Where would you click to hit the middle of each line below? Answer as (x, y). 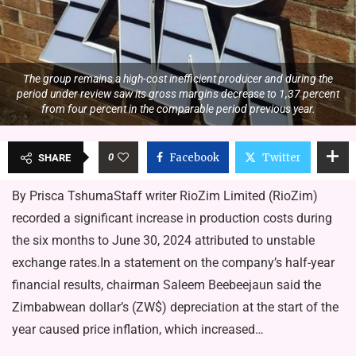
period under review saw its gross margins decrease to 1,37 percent (178, 93)
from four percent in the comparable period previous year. (178, 108)
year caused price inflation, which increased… (138, 329)
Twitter (281, 157)
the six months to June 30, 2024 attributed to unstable (163, 240)
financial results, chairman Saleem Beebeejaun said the (166, 284)
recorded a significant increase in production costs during (172, 218)
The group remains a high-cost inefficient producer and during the (178, 78)
